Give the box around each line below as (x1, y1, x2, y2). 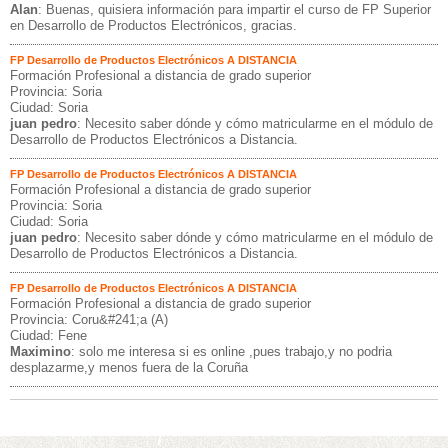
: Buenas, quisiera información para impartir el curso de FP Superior (38, 2, 431, 17)
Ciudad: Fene (10, 328, 87, 343)
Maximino (10, 344, 71, 359)
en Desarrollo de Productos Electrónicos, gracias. (10, 18, 297, 33)
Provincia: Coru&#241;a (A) (10, 312, 168, 327)
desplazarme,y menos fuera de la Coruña (10, 360, 248, 375)
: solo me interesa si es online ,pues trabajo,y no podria (71, 344, 392, 359)
